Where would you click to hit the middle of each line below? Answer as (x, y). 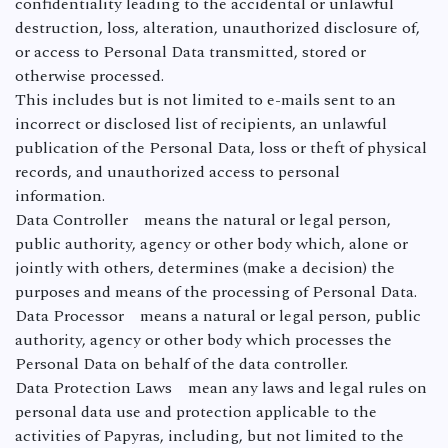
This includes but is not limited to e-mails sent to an (205, 100)
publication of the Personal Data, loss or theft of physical (221, 148)
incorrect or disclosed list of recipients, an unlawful (201, 124)
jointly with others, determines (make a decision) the (205, 268)
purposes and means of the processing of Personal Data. (216, 292)
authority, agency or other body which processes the (203, 340)
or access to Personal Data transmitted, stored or (190, 52)
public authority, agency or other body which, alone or (211, 244)
